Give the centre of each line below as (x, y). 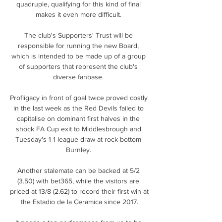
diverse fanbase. (79, 77)
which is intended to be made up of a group (78, 56)
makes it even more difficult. (79, 14)
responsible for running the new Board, (78, 45)
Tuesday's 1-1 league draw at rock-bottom (78, 139)
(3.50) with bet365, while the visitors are (78, 181)
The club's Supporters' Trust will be (78, 35)
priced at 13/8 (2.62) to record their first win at (79, 191)
